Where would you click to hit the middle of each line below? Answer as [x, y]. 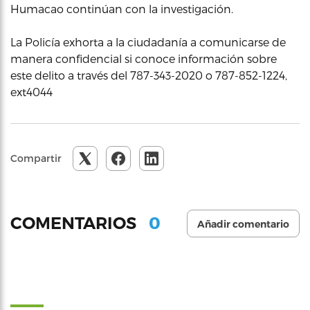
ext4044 [31, 91]
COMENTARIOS [75, 224]
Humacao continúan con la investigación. [122, 8]
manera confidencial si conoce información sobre [144, 58]
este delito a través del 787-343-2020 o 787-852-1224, [149, 75]
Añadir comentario [243, 224]
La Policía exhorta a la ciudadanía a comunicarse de [148, 42]
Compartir [36, 158]
